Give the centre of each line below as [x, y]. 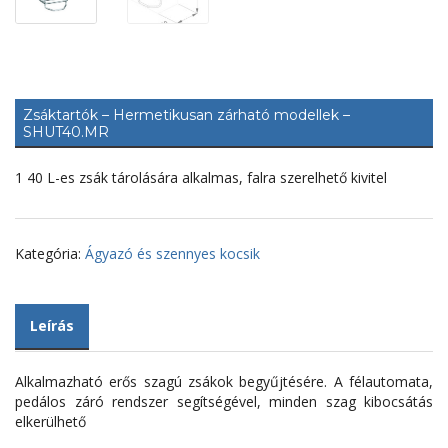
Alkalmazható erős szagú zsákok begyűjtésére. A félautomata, [224, 381]
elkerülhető [50, 421]
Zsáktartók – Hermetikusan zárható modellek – [186, 114]
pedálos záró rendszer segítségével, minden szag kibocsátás [224, 401]
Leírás [52, 325]
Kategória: [50, 253]
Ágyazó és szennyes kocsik [172, 253]
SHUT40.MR [66, 131]
